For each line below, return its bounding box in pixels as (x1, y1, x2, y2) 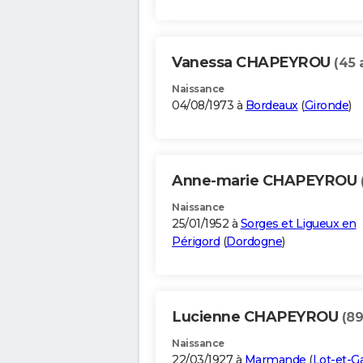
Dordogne (226, 234, 282, 250)
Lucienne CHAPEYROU (172, 308, 342, 327)
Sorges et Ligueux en (240, 216, 357, 232)
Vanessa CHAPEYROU (172, 53, 334, 72)
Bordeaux (245, 98, 298, 113)
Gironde (304, 98, 348, 113)
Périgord (172, 234, 220, 250)
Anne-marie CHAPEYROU (172, 172, 361, 190)
